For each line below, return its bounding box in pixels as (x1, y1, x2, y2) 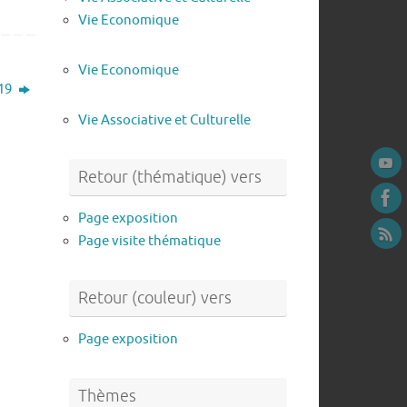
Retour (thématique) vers (78, 166, 262, 187)
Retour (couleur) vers (78, 287, 232, 308)
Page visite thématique (78, 232, 221, 250)
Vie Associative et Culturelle (78, 111, 251, 129)
